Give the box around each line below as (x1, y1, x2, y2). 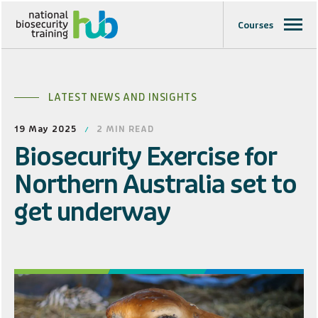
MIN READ (106, 124, 154, 135)
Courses (238, 19, 273, 32)
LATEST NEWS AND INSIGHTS (48, 91, 197, 104)
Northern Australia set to (14, 169, 297, 201)
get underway (14, 197, 170, 229)
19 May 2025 (14, 124, 77, 135)
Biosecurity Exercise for (14, 141, 277, 173)
